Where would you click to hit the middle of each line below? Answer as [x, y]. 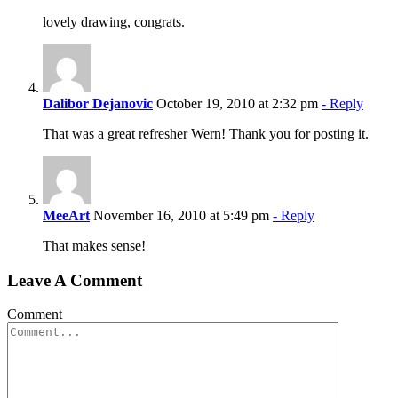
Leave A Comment [75, 280]
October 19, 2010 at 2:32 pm [237, 103]
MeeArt [66, 215]
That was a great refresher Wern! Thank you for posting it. [206, 133]
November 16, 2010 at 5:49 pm [181, 215]
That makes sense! [94, 245]
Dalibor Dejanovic [98, 103]
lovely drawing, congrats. [114, 21]
